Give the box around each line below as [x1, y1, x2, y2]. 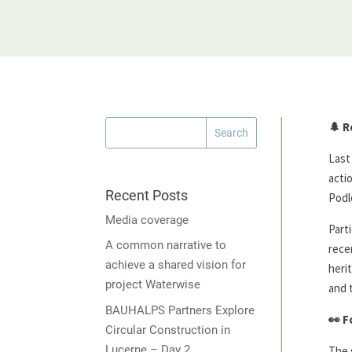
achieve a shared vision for [105, 258, 247, 273]
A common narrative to [105, 238, 227, 253]
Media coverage [105, 212, 189, 227]
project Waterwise [105, 277, 201, 292]
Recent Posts [105, 186, 189, 203]
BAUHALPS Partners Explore [105, 302, 255, 317]
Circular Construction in [105, 322, 231, 337]
